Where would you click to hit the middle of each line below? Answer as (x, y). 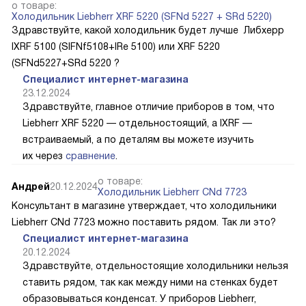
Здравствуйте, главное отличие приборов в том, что (149, 107)
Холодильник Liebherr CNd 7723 (172, 192)
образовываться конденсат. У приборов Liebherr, (139, 299)
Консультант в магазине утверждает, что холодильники (144, 206)
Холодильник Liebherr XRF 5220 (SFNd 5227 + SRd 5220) (142, 17)
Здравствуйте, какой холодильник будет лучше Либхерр (148, 30)
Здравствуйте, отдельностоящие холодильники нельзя (155, 266)
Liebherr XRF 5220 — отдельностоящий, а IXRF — (137, 123)
